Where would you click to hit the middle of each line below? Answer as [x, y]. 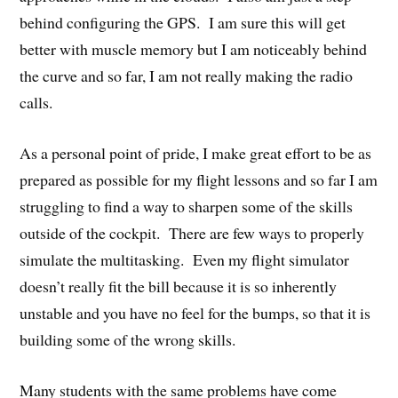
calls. [36, 103]
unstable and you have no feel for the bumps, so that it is [195, 312]
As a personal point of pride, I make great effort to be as [196, 152]
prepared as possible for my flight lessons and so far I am [199, 179]
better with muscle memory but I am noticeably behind [194, 49]
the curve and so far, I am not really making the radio [187, 76]
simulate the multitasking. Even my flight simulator [185, 259]
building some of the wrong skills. [128, 339]
